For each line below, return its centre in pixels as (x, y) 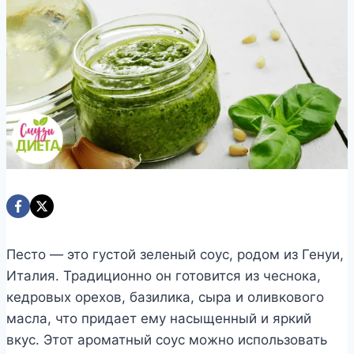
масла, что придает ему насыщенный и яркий (159, 318)
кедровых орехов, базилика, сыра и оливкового (165, 297)
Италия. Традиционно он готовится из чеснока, (164, 275)
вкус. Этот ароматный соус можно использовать (167, 339)
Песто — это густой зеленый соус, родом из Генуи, (175, 254)
